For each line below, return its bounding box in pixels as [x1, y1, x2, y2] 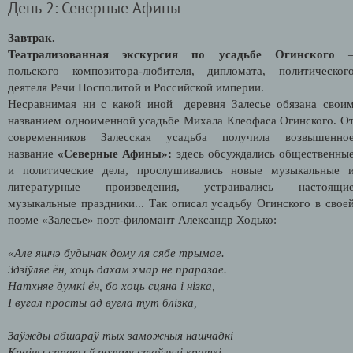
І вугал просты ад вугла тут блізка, [8, 295, 197, 309]
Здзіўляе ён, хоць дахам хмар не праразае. [8, 262, 227, 276]
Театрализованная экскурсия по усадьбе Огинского [8, 47, 335, 61]
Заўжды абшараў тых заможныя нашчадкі [8, 329, 233, 342]
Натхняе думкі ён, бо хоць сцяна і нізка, [8, 279, 215, 292]
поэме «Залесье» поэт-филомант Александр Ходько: [8, 213, 277, 226]
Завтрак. [8, 31, 55, 44]
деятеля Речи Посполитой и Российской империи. [8, 80, 264, 94]
